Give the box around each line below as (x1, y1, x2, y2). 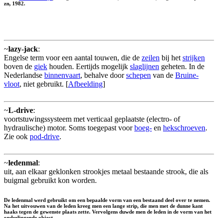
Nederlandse (4, 71, 44, 80)
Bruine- (175, 71, 199, 80)
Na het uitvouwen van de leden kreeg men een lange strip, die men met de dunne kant (4, 203, 203, 209)
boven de (4, 62, 34, 71)
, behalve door (80, 71, 126, 80)
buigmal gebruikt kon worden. (4, 176, 97, 185)
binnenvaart (44, 71, 80, 80)
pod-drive (30, 132, 59, 141)
